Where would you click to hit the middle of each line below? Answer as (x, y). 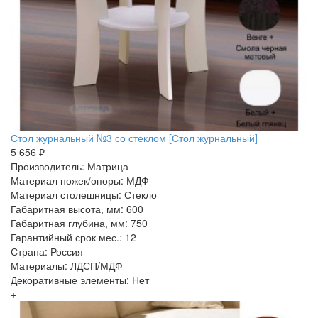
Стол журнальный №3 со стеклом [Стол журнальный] (134, 138)
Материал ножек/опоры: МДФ (80, 180)
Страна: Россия (47, 251)
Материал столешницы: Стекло (84, 194)
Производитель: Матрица (70, 166)
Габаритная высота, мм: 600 (77, 209)
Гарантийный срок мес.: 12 (73, 237)
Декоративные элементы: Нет (80, 280)
